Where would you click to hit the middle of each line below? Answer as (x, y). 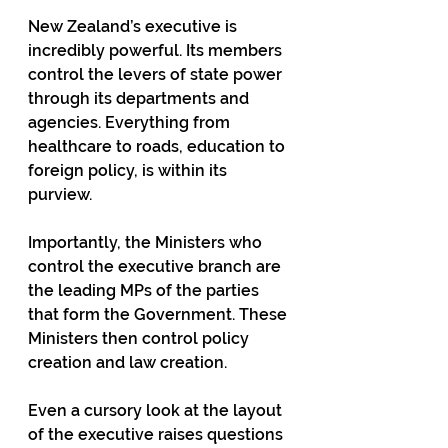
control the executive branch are (156, 266)
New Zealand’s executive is (134, 26)
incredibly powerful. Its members (157, 50)
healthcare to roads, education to (158, 146)
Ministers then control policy (140, 338)
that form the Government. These (159, 314)
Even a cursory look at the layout (157, 410)
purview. (60, 194)
